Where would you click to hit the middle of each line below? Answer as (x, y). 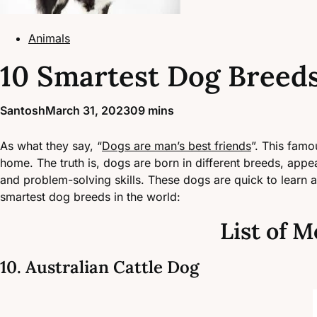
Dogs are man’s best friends (177, 146)
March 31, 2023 (88, 110)
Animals (49, 38)
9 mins (156, 110)
